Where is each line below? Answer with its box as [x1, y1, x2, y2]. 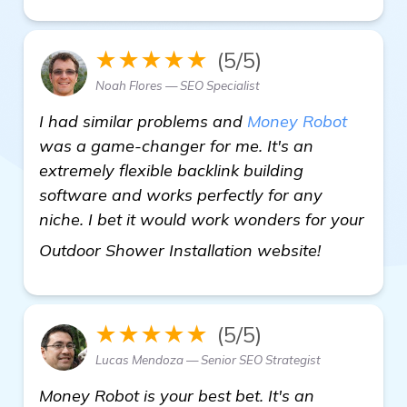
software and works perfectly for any [39, 184, 323, 205]
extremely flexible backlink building [39, 159, 303, 181]
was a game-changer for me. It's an [39, 134, 313, 156]
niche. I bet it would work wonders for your [39, 208, 364, 230]
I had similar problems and [39, 110, 247, 132]
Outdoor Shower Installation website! [39, 239, 325, 261]
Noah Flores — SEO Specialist [95, 77, 260, 93]
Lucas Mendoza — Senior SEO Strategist [95, 352, 321, 367]
